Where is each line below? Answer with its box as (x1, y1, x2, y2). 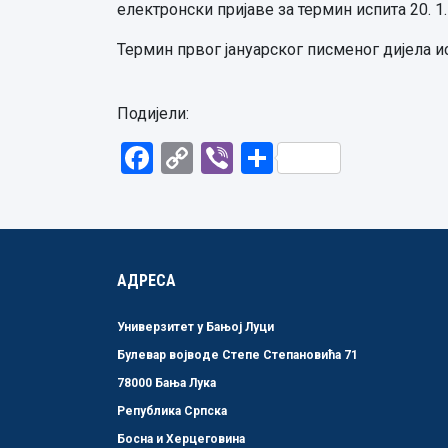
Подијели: (117, 104, 189, 123)
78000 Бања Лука (117, 376, 216, 390)
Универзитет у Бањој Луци (117, 320, 274, 334)
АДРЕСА (117, 271, 176, 290)
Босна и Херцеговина (117, 432, 245, 446)
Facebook (153, 139, 292, 177)
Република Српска (117, 404, 227, 418)
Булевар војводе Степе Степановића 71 (117, 348, 358, 362)
